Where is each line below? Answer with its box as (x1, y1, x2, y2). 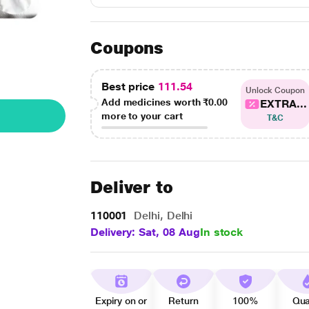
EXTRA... (260, 97, 307, 110)
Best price (101, 80, 158, 93)
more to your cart (101, 110, 183, 121)
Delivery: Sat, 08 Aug (90, 226, 200, 239)
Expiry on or (95, 295, 148, 306)
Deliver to (90, 177, 174, 197)
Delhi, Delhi (130, 209, 193, 222)
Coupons (90, 38, 164, 58)
